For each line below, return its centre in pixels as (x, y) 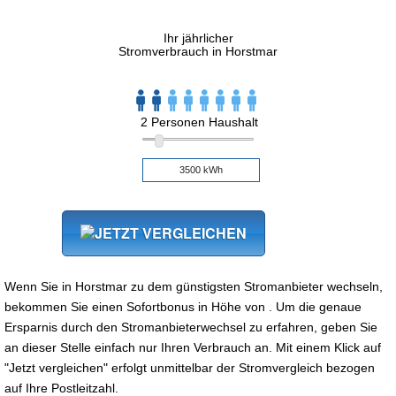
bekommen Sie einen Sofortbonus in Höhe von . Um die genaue (183, 306)
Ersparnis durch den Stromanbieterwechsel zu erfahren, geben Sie (191, 327)
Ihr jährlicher (198, 38)
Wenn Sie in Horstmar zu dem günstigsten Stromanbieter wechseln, (194, 286)
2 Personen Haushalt (199, 122)
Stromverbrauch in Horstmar (198, 51)
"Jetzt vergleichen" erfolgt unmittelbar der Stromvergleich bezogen (190, 367)
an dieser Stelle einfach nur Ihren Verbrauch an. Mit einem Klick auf (193, 347)
